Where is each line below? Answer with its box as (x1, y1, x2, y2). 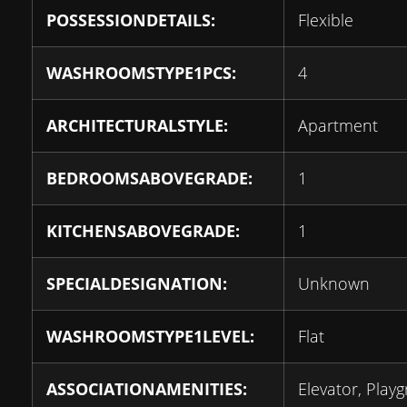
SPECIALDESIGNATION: (46, 273, 227, 294)
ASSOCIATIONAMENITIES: (46, 378, 247, 400)
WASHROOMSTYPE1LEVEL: (46, 325, 254, 347)
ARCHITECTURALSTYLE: (46, 114, 228, 136)
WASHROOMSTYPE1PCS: (46, 62, 236, 84)
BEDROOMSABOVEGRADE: (46, 167, 253, 189)
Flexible (298, 9, 353, 31)
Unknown (298, 273, 370, 294)
